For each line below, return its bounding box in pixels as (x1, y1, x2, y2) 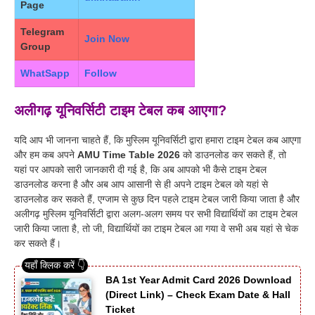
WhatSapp (20, 67, 72, 79)
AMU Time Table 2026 (77, 149, 180, 161)
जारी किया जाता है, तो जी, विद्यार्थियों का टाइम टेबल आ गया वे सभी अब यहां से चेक (14, 223, 298, 235)
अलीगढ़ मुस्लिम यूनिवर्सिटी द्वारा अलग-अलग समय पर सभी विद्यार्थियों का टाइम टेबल (14, 208, 297, 220)
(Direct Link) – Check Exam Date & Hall (105, 289, 290, 301)
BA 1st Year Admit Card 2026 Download (105, 274, 292, 286)
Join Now (84, 33, 129, 45)
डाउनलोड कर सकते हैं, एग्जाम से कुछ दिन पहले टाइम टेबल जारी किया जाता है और (14, 193, 300, 205)
